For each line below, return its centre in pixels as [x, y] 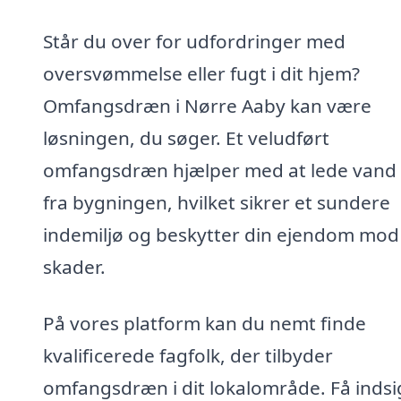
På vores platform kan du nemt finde [205, 324]
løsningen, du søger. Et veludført [186, 137]
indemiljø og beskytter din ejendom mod [221, 234]
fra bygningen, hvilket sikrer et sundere [217, 202]
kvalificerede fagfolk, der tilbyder [188, 356]
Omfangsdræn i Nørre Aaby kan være [207, 105]
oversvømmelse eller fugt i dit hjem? [201, 73]
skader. [74, 266]
